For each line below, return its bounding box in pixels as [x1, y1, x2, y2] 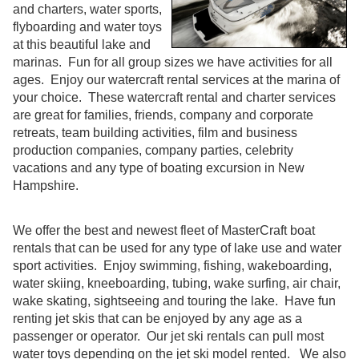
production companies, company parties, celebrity [13, 143, 293, 158]
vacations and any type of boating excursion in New [13, 161, 305, 175]
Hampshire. [13, 179, 79, 193]
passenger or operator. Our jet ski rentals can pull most [13, 329, 324, 344]
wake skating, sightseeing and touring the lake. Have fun [13, 294, 336, 309]
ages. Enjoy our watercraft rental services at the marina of [13, 73, 340, 87]
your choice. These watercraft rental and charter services [13, 91, 336, 105]
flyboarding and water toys [13, 20, 162, 34]
